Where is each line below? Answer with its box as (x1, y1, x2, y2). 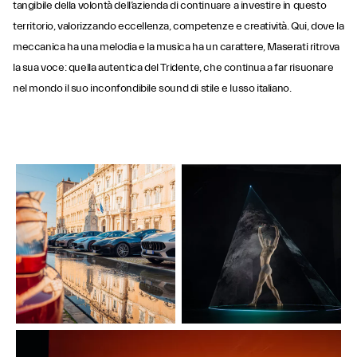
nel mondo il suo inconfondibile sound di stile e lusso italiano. (13, 82, 292, 95)
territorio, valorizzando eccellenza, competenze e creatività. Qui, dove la (13, 20, 344, 33)
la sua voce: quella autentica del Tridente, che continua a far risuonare (13, 61, 334, 74)
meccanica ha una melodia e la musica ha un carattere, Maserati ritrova (13, 41, 340, 53)
